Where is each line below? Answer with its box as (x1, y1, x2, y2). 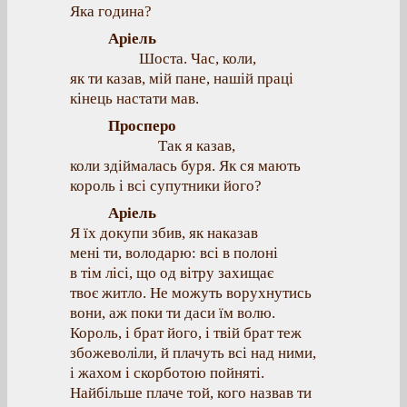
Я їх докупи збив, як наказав (70, 224, 258, 242)
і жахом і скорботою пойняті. (70, 364, 264, 382)
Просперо (108, 117, 176, 134)
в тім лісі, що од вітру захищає (70, 264, 273, 282)
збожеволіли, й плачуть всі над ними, (70, 344, 316, 362)
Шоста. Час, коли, (138, 50, 256, 67)
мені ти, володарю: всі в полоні (70, 244, 278, 262)
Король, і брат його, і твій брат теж (70, 324, 302, 342)
